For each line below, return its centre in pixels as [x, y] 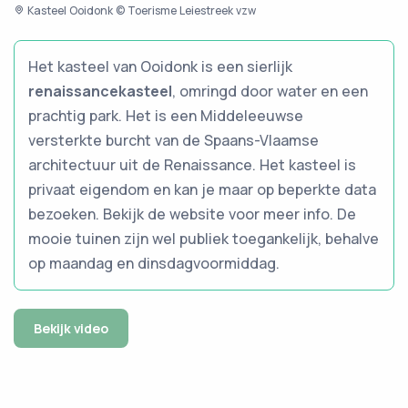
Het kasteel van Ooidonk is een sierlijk [160, 66]
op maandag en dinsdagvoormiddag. [154, 263]
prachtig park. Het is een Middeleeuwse [166, 115]
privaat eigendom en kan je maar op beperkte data [202, 189]
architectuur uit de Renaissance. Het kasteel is [192, 164]
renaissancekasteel [100, 91]
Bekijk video [71, 328]
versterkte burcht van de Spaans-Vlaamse [173, 140]
